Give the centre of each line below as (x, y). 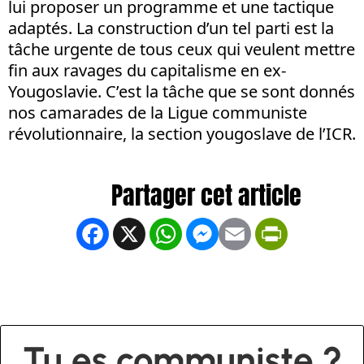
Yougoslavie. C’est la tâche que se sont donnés (182, 92)
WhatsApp (223, 233)
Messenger (263, 233)
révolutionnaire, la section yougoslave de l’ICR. (182, 134)
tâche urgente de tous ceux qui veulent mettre (182, 50)
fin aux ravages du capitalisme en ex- (147, 71)
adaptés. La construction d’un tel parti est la (171, 28)
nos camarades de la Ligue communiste (158, 113)
